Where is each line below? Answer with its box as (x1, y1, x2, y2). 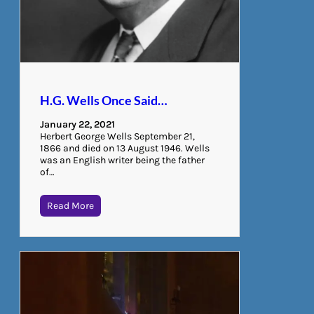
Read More (47, 199, 94, 212)
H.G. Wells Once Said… (40, 92, 168, 108)
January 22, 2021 (40, 118, 115, 130)
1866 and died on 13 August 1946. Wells (40, 142, 210, 154)
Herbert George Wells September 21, (40, 130, 195, 142)
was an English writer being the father (40, 153, 205, 166)
